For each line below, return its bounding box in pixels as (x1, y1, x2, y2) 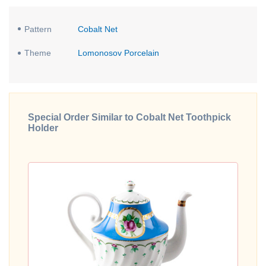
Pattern (24, 24, 52, 34)
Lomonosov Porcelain (77, 48, 159, 58)
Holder (28, 123, 58, 134)
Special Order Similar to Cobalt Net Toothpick (28, 112, 231, 123)
